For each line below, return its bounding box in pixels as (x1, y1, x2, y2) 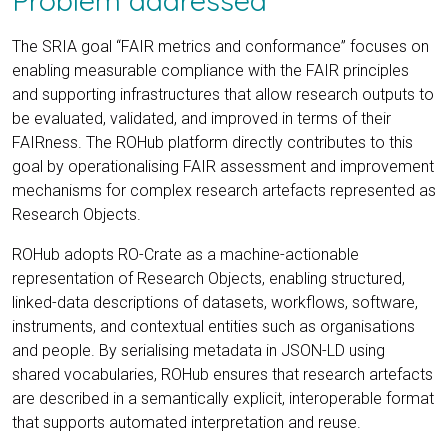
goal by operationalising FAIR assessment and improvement (12, 156, 434, 176)
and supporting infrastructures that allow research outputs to (12, 84, 434, 104)
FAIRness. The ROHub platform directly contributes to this (12, 132, 413, 152)
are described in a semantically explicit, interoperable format (12, 388, 434, 408)
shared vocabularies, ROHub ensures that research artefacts (12, 364, 433, 384)
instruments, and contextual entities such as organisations (12, 316, 415, 336)
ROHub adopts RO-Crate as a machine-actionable (12, 244, 359, 264)
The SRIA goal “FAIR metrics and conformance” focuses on (12, 36, 429, 56)
